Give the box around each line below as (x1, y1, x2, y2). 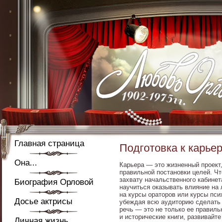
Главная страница (14, 139, 84, 148)
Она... (14, 158, 37, 167)
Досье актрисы (14, 197, 72, 206)
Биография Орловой (14, 177, 94, 187)
